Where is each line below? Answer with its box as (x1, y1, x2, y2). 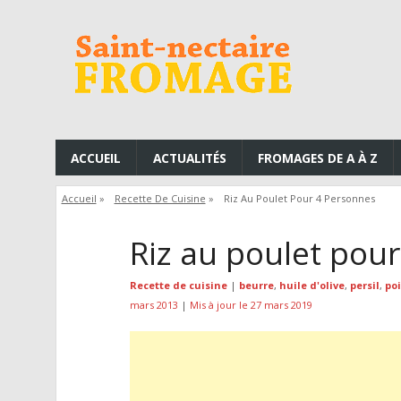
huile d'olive (278, 277, 345, 292)
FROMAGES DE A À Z (257, 149, 378, 166)
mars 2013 (129, 297, 178, 311)
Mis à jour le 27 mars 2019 (189, 297, 312, 311)
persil (349, 277, 380, 292)
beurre (238, 277, 274, 292)
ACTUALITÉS (152, 149, 226, 166)
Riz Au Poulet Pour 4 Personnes (223, 192, 375, 206)
